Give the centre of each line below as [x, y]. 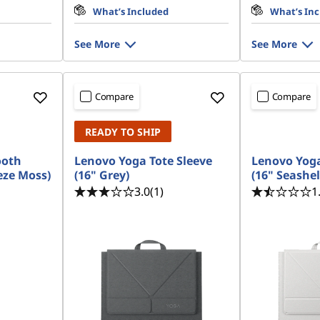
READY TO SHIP [122, 132]
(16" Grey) [101, 175]
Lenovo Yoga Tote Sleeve [143, 161]
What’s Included [130, 11]
